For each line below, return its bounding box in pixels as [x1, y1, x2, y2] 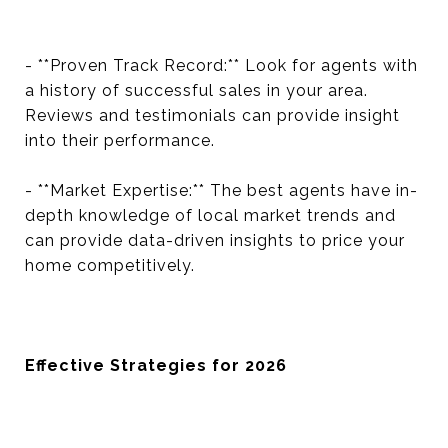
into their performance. [25, 131, 215, 150]
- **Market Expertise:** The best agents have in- [25, 181, 418, 200]
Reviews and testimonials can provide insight [25, 106, 400, 125]
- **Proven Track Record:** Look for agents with [25, 56, 418, 75]
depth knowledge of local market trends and [25, 206, 396, 225]
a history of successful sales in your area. [25, 81, 368, 100]
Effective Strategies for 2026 [25, 356, 287, 375]
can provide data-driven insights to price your [25, 231, 405, 250]
